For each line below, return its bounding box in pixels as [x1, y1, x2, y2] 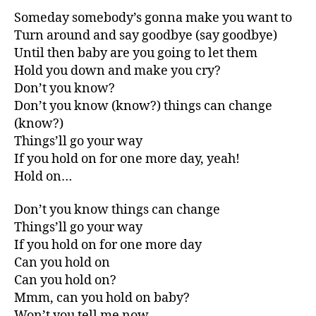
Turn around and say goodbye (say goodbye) [14, 27, 277, 44]
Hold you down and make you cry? [14, 62, 221, 79]
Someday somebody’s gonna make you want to [14, 9, 292, 26]
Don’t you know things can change [14, 202, 220, 218]
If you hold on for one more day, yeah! [14, 150, 240, 167]
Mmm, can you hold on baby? [14, 290, 190, 306]
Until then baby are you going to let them [14, 44, 257, 61]
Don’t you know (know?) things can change [14, 97, 272, 114]
